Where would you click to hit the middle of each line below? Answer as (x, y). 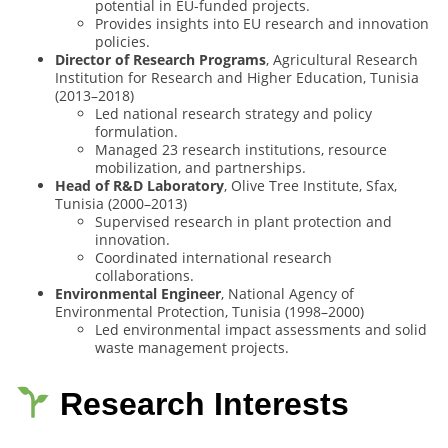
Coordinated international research (213, 258)
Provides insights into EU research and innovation (262, 24)
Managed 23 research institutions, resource (241, 150)
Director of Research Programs (160, 60)
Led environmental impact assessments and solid (261, 330)
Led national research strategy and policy (233, 114)
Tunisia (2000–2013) (121, 204)
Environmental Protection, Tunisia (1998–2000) (209, 312)
